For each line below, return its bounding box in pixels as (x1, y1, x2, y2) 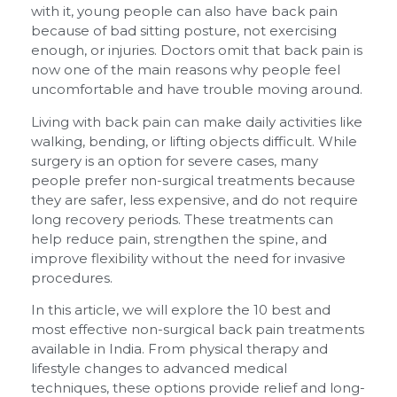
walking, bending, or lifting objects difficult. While (31, 132, 357, 150)
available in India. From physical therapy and (31, 340, 328, 358)
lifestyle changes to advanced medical (31, 360, 287, 378)
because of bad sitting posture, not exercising (31, 22, 337, 40)
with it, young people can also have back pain (31, 3, 338, 20)
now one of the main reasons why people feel (31, 61, 340, 79)
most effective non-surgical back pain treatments (31, 321, 364, 339)
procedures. (31, 269, 113, 286)
